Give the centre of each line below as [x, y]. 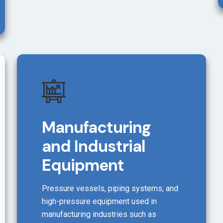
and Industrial [94, 147]
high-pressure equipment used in [100, 202]
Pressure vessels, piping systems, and [110, 189]
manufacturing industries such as [99, 215]
